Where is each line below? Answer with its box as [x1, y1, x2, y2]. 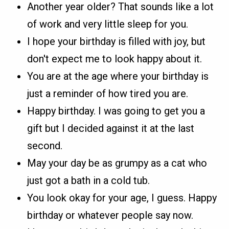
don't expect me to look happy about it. [27, 52, 202, 65]
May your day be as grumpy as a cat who [27, 156, 208, 169]
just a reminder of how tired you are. [27, 87, 189, 100]
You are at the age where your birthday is [27, 70, 209, 82]
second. [27, 139, 63, 152]
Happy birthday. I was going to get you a [27, 104, 205, 117]
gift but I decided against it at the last [27, 122, 195, 134]
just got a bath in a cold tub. [27, 174, 150, 187]
